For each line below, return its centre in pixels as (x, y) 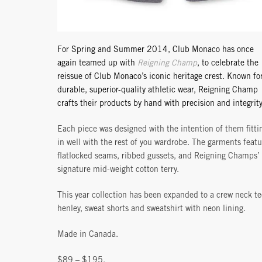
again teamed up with (97, 64)
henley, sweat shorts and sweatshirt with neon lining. (151, 210)
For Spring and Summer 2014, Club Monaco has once (156, 51)
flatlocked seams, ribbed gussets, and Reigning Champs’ (158, 157)
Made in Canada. (88, 235)
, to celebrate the (228, 64)
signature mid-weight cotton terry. (118, 170)
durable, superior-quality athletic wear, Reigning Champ (158, 91)
